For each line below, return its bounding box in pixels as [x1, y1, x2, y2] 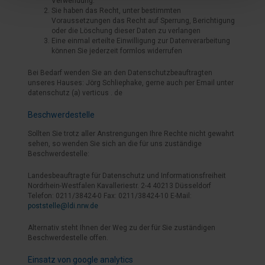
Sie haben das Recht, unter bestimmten [51, 7, 181, 15]
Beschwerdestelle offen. [28, 234, 108, 242]
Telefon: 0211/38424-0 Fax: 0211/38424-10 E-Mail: [28, 192, 192, 200]
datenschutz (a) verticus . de [28, 89, 122, 97]
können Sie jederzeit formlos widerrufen [51, 47, 182, 55]
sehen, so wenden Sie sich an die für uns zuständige [28, 140, 202, 148]
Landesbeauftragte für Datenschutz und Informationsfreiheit [28, 172, 226, 180]
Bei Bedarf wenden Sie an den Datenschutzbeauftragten [28, 69, 212, 77]
